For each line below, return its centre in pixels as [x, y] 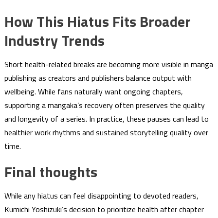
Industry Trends [54, 40]
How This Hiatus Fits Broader [97, 21]
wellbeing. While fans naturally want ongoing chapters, [93, 91]
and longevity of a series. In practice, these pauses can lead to [106, 118]
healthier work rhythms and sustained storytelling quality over [106, 132]
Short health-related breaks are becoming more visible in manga [109, 64]
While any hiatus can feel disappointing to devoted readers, [101, 195]
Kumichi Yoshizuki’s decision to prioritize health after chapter [104, 209]
